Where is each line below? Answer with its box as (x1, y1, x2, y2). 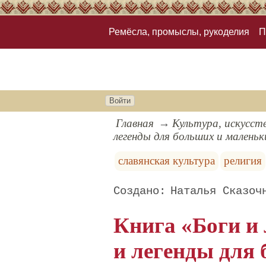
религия (224, 154, 262, 167)
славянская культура (118, 154, 215, 167)
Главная (116, 117, 154, 130)
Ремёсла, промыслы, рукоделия (109, 27, 249, 37)
